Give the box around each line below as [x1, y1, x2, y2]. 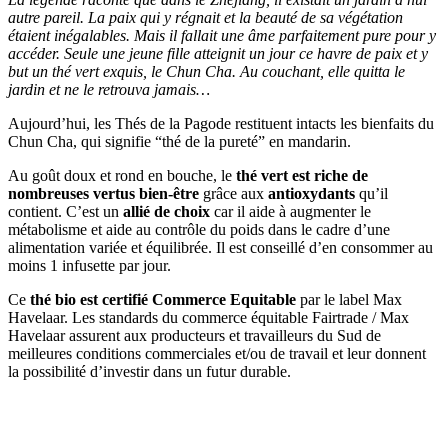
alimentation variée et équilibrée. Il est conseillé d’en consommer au [8, 239, 433, 257]
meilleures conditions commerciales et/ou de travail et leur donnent [8, 345, 426, 363]
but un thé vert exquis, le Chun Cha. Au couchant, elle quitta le [8, 63, 405, 81]
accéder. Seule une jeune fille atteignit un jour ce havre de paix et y [8, 45, 428, 63]
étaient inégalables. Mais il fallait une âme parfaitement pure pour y [8, 27, 436, 45]
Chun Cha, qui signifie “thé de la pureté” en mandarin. [8, 133, 351, 151]
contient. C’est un [8, 203, 123, 221]
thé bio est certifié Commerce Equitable [30, 291, 296, 309]
